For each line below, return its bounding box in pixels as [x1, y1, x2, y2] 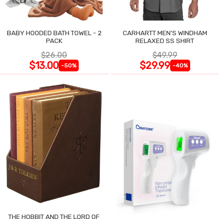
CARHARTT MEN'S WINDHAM [122, 28, 207, 37]
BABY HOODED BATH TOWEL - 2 [6, 28, 102, 37]
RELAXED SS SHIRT [135, 36, 195, 44]
